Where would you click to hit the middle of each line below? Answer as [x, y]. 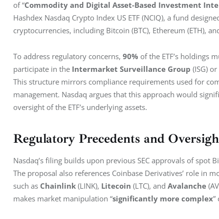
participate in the [43, 69]
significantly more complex [163, 198]
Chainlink [58, 186]
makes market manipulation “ [63, 198]
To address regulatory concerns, [68, 56]
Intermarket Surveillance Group [131, 69]
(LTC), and [149, 186]
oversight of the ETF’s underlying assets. [80, 107]
